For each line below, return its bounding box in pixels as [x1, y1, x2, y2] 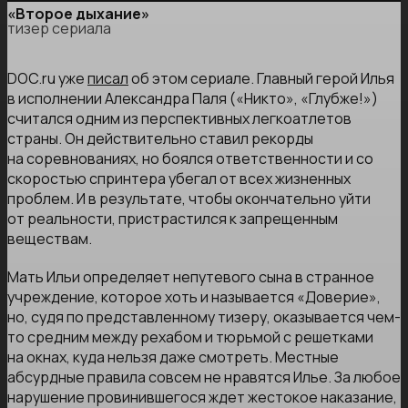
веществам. [7, 229, 92, 250]
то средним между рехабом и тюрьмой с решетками [7, 327, 373, 348]
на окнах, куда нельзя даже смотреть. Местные [7, 347, 339, 368]
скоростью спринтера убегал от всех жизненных [7, 168, 351, 189]
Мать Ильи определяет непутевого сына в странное [7, 267, 374, 288]
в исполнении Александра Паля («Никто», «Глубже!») [7, 88, 378, 109]
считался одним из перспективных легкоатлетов [7, 108, 352, 129]
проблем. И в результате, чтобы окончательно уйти [7, 189, 371, 209]
